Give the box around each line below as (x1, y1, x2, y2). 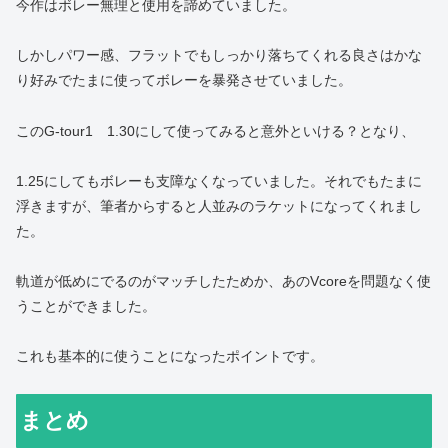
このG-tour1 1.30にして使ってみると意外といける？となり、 (16, 122, 415, 139)
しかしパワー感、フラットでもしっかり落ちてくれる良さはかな (16, 47, 422, 64)
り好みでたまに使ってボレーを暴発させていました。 (16, 72, 352, 89)
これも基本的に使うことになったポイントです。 (16, 348, 324, 365)
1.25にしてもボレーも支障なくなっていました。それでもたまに (16, 172, 422, 189)
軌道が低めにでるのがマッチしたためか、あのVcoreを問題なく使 (16, 272, 431, 289)
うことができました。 (16, 297, 156, 314)
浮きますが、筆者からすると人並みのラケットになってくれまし (16, 197, 422, 214)
